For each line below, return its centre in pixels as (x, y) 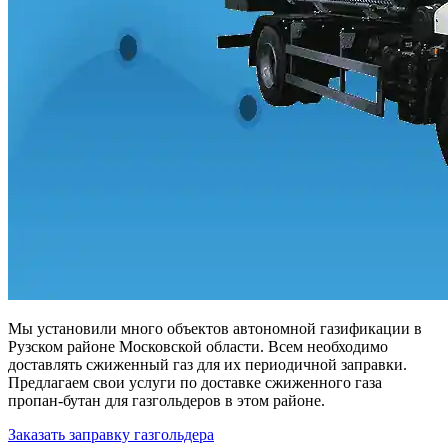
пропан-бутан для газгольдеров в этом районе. (166, 401)
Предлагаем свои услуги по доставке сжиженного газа (195, 383)
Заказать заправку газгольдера (111, 435)
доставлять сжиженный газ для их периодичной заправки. (207, 365)
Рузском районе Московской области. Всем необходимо (198, 347)
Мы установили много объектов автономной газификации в (215, 329)
